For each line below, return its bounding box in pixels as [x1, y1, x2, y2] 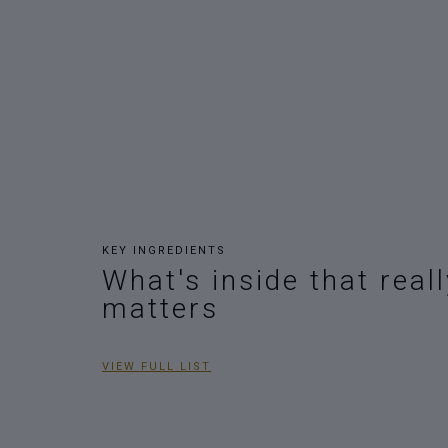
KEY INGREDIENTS [102, 243, 226, 257]
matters [102, 291, 219, 325]
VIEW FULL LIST [102, 359, 211, 373]
